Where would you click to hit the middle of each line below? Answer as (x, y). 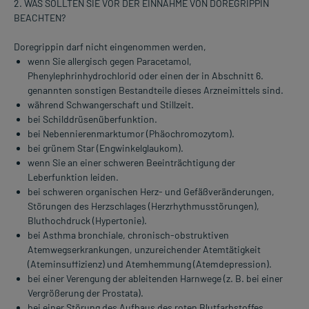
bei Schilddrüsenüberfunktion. (92, 119)
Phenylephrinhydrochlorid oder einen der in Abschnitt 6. (146, 76)
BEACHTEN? (40, 18)
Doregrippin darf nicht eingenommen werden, (110, 47)
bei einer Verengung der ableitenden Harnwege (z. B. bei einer (155, 279)
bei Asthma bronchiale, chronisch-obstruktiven (128, 235)
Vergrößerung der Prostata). (86, 293)
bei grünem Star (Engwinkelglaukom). (106, 148)
